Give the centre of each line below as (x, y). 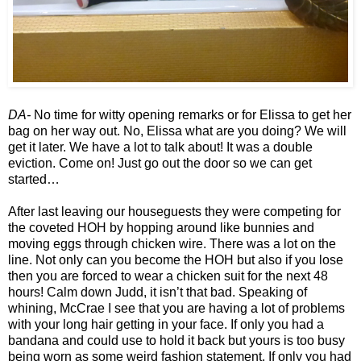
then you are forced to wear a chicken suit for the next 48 (168, 276)
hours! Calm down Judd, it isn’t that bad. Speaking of (158, 293)
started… (34, 180)
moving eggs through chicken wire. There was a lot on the (172, 244)
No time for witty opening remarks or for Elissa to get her (191, 115)
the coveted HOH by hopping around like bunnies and (161, 228)
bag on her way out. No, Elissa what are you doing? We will (177, 131)
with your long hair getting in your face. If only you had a (166, 325)
